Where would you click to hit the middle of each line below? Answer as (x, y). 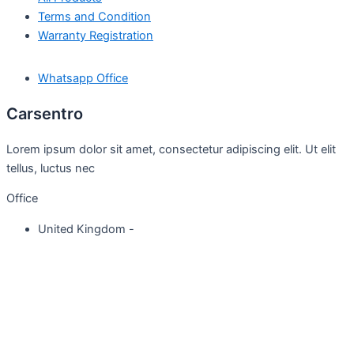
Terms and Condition (94, 17)
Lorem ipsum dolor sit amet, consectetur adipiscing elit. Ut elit (171, 149)
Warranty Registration (96, 36)
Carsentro (45, 113)
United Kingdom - (86, 229)
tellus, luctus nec (52, 168)
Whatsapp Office (83, 78)
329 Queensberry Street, (104, 248)
